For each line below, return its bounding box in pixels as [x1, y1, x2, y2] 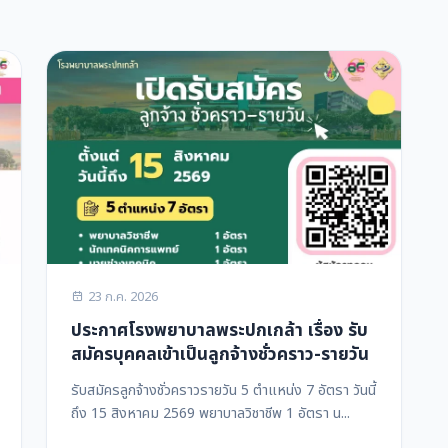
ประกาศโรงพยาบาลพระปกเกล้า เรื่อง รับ [71, 316, 368, 344]
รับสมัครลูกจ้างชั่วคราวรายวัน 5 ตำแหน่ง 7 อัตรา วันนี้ [71, 379, 376, 401]
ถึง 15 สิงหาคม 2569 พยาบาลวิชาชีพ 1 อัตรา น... [71, 402, 350, 424]
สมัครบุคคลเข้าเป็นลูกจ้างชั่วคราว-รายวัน [71, 340, 369, 368]
